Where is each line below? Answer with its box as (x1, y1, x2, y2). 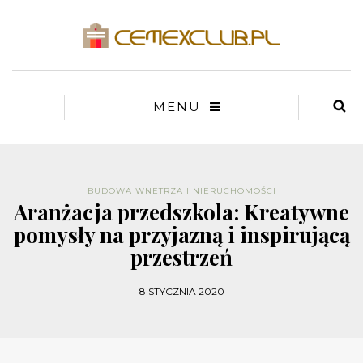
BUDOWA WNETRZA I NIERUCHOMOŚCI (87, 186, 276, 197)
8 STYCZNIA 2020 (139, 285, 224, 298)
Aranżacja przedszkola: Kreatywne (14, 198, 349, 227)
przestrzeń (130, 243, 233, 272)
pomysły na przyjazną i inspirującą (13, 220, 350, 250)
